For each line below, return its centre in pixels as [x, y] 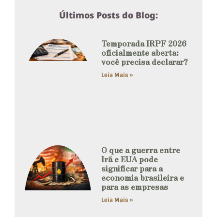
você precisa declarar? [145, 61]
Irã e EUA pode [130, 159]
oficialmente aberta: [140, 52]
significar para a [132, 168]
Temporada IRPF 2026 [144, 43]
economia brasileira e [143, 178]
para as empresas [135, 187]
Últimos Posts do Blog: [108, 15]
